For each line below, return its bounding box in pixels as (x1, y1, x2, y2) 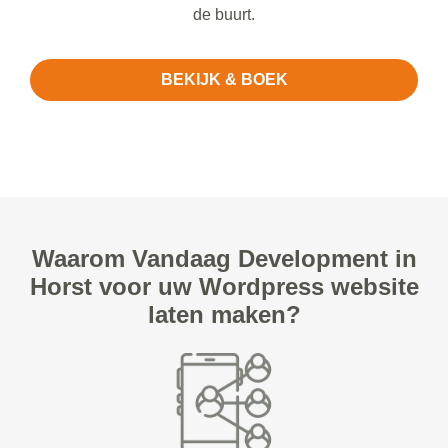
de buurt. (192, 6, 255, 24)
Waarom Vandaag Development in (31, 245, 417, 273)
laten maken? (147, 301, 301, 329)
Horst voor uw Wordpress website (29, 273, 419, 301)
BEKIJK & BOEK (160, 71, 288, 89)
